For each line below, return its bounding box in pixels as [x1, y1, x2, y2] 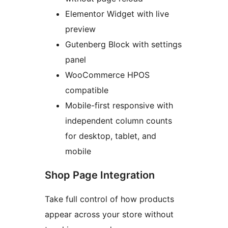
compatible [65, 85, 108, 96]
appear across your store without [45, 209, 174, 220]
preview [65, 24, 96, 35]
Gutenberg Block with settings [65, 39, 182, 50]
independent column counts [65, 116, 172, 126]
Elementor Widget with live [65, 9, 169, 19]
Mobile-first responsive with [65, 100, 173, 111]
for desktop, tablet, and [65, 131, 156, 141]
